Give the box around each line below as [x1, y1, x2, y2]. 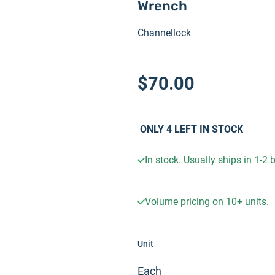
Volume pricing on [145, 196, 226, 208]
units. [242, 196, 269, 208]
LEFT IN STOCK [172, 123, 243, 136]
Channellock [137, 27, 191, 39]
